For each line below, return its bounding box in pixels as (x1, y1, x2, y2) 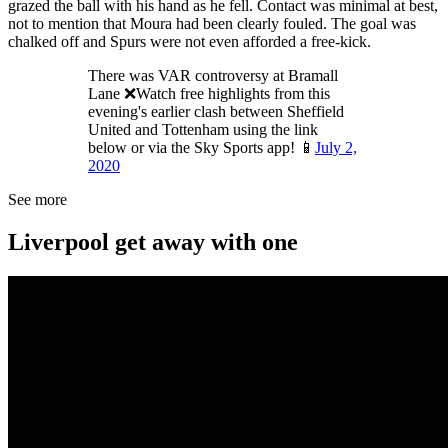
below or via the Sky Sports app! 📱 (88, 139, 315, 157)
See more (8, 191, 67, 209)
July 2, (315, 139, 357, 157)
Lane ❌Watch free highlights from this (88, 85, 330, 103)
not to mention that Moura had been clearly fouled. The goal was (8, 15, 416, 33)
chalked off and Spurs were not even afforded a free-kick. (8, 33, 371, 51)
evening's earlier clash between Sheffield (88, 103, 344, 121)
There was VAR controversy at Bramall (88, 67, 338, 85)
